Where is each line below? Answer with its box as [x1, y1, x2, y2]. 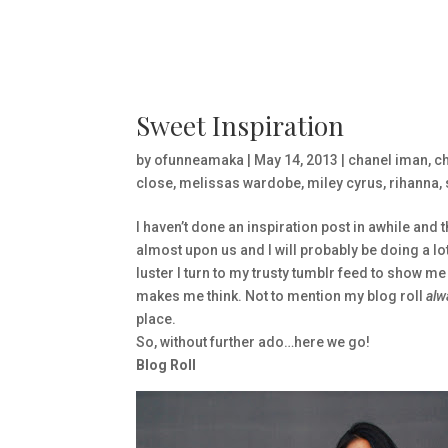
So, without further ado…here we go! [135, 334, 370, 350]
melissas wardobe [178, 175, 301, 191]
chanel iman [347, 152, 428, 168]
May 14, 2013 [253, 152, 338, 168]
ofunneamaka [153, 152, 244, 168]
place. [135, 311, 176, 327]
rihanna [388, 175, 439, 191]
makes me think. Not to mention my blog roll [135, 288, 426, 304]
